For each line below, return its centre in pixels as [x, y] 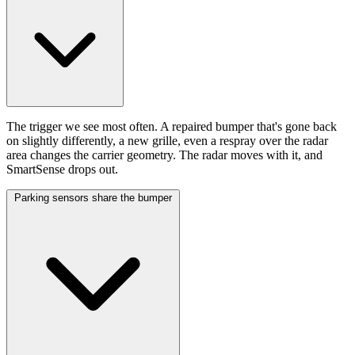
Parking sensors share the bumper [93, 198]
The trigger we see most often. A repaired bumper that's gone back [172, 127]
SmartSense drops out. [62, 170]
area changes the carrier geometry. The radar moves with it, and [164, 155]
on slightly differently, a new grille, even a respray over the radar [167, 141]
